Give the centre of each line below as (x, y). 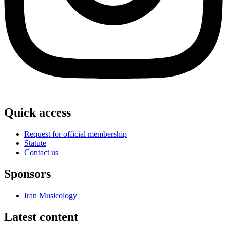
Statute (35, 143)
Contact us (41, 153)
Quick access (37, 113)
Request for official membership (75, 134)
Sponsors (27, 174)
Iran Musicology (51, 196)
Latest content (41, 217)
